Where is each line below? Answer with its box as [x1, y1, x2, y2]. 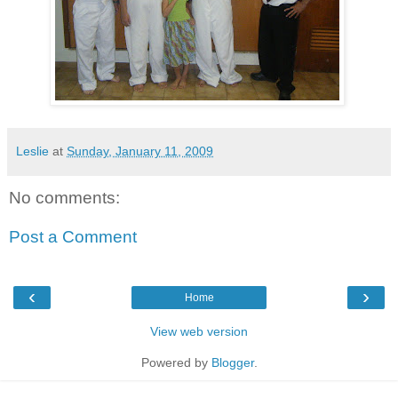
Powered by [140, 355, 211, 370]
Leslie [16, 144, 49, 159]
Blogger [211, 355, 254, 370]
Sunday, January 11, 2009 [67, 144, 213, 159]
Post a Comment [9, 227, 137, 246]
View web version [150, 324, 248, 339]
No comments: [9, 188, 120, 208]
